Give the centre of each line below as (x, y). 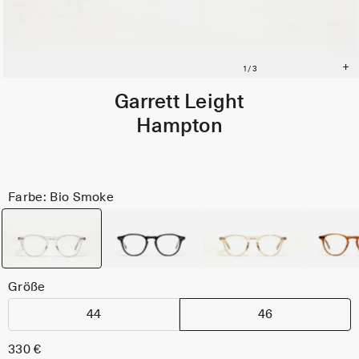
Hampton (179, 127)
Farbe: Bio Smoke (61, 197)
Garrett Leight (179, 103)
